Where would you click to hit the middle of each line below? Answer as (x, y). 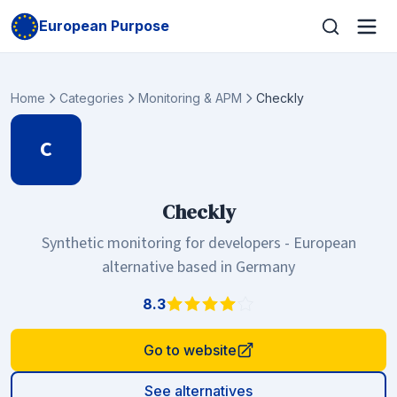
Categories (92, 98)
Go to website (190, 350)
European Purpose (104, 26)
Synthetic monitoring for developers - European (198, 243)
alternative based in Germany (198, 267)
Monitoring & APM (190, 98)
